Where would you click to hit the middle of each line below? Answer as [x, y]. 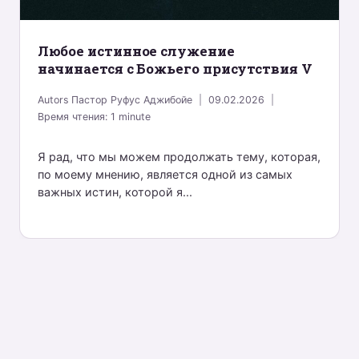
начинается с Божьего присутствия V [175, 69]
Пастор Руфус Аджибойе [131, 99]
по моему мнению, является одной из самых [165, 175]
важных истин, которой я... [115, 192]
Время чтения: [72, 116]
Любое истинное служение [136, 51]
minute [134, 116]
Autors [53, 99]
